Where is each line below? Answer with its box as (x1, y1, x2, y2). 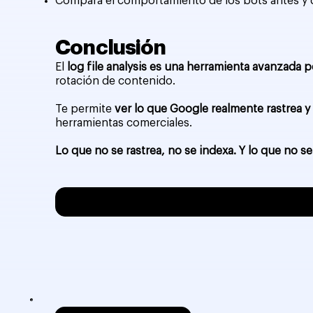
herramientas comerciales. (55, 117, 193, 129)
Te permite (55, 103, 115, 115)
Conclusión (55, 36, 166, 58)
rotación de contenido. (55, 75, 176, 87)
